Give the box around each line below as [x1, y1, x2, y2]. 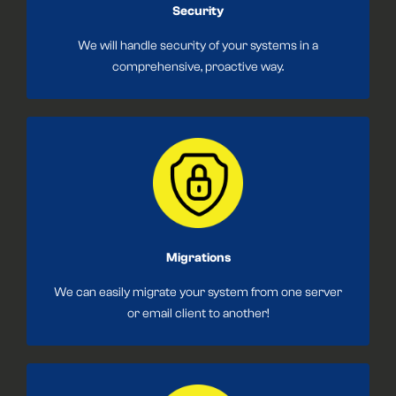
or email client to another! [126, 306, 270, 322]
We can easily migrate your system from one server [54, 285, 342, 301]
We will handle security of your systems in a [78, 38, 318, 54]
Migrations [165, 250, 231, 266]
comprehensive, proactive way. [112, 59, 284, 75]
